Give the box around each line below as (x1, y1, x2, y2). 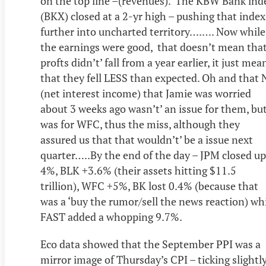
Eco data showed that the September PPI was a (40, 237, 261, 252)
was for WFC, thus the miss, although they (40, 117, 240, 132)
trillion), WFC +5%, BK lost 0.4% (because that (40, 179, 258, 194)
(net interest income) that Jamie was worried (40, 86, 251, 101)
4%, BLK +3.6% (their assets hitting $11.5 (40, 163, 236, 178)
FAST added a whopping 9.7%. (40, 210, 182, 224)
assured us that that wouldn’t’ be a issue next (40, 132, 253, 147)
